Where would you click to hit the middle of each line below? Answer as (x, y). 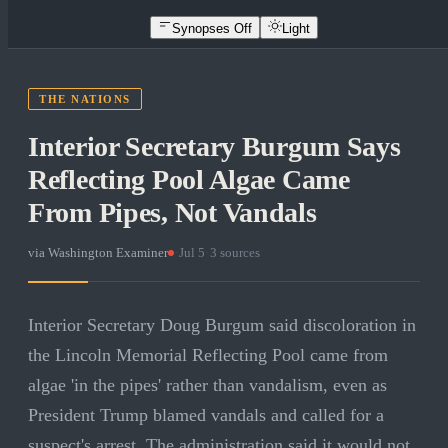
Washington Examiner (108, 253)
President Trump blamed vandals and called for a (206, 415)
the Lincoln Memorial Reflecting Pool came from (208, 355)
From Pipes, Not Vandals (172, 213)
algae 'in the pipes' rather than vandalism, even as (207, 385)
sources (238, 253)
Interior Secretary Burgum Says (214, 147)
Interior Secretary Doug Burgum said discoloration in (222, 325)
